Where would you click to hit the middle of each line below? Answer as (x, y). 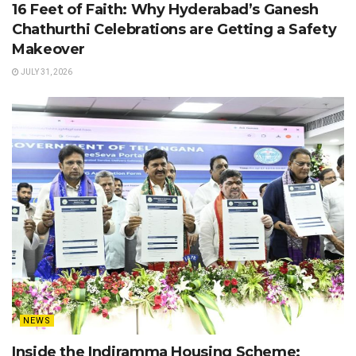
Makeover (49, 49)
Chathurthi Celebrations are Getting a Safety (174, 29)
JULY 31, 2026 (46, 72)
